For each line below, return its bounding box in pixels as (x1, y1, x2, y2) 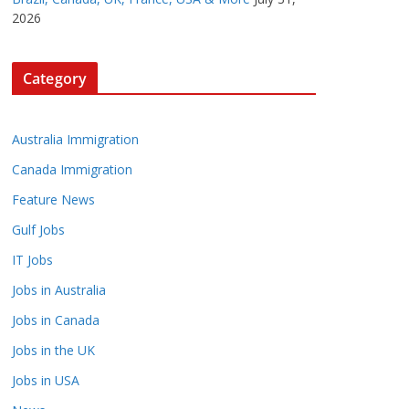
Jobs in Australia (12, 281, 106, 299)
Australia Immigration (12, 131, 139, 149)
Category (23, 68, 88, 89)
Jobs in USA (12, 372, 79, 390)
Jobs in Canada (12, 311, 100, 330)
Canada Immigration (12, 161, 132, 179)
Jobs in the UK (12, 341, 95, 360)
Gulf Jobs (12, 221, 65, 239)
